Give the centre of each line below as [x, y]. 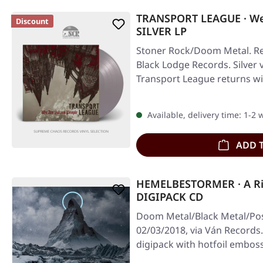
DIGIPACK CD [170, 197]
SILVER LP [161, 31]
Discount [32, 21]
